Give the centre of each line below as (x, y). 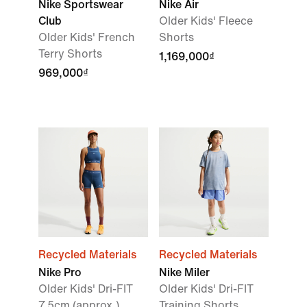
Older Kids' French (87, 37)
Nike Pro (60, 272)
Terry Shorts (70, 54)
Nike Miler (184, 272)
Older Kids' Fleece (206, 21)
